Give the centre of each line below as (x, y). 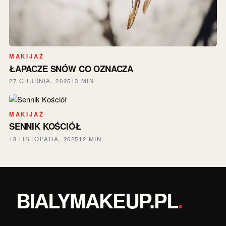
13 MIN (82, 81)
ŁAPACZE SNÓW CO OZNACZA (71, 68)
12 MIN (90, 138)
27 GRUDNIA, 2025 (40, 81)
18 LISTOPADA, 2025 (44, 138)
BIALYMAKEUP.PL (97, 200)
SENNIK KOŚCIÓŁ (45, 126)
